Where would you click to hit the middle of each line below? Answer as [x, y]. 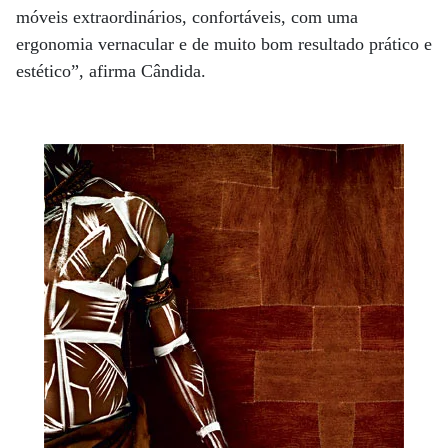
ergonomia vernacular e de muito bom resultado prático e [224, 43]
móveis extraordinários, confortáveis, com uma [187, 16]
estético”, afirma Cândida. [111, 70]
